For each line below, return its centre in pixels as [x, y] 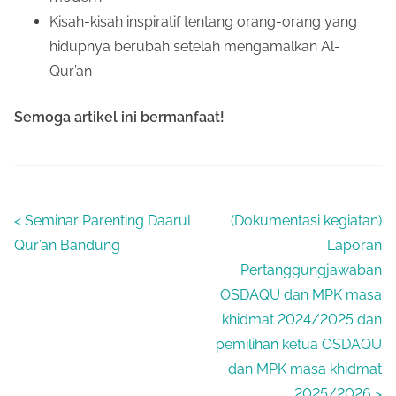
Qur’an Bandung [67, 245]
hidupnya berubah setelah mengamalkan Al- [195, 46]
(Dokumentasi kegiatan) [306, 220]
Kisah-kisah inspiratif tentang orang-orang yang [203, 21]
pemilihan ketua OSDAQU [299, 344]
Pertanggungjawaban [311, 270]
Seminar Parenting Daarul [108, 220]
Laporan [354, 245]
